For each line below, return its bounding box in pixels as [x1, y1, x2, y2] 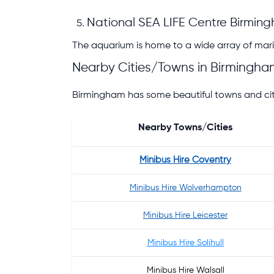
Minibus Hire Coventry [139, 155, 231, 165]
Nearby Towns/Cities [138, 123, 232, 133]
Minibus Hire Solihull [147, 239, 224, 247]
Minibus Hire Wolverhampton [129, 183, 242, 192]
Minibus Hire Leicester [143, 211, 228, 220]
